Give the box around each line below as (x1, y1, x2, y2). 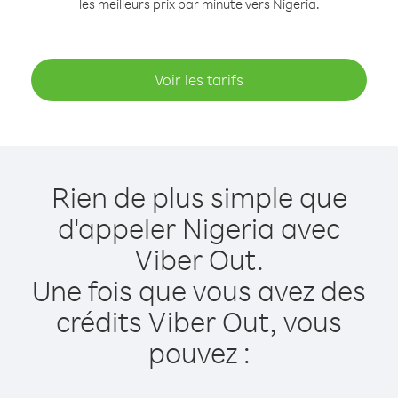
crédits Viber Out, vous (56, 303, 342, 339)
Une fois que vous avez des (32, 272, 366, 308)
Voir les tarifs (155, 70, 243, 89)
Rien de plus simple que (51, 179, 347, 215)
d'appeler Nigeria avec (58, 210, 340, 246)
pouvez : (147, 334, 251, 370)
